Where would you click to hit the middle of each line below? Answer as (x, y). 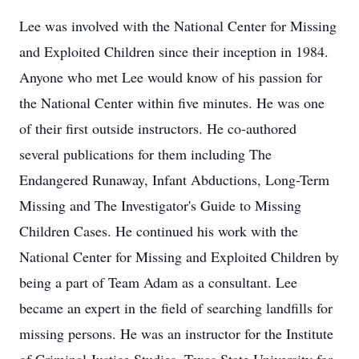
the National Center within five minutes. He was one (172, 103)
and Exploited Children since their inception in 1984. (174, 51)
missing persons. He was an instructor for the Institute (176, 333)
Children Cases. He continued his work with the (159, 231)
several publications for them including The (145, 154)
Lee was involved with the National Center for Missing (178, 26)
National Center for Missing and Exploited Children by (179, 256)
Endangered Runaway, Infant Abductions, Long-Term (174, 179)
